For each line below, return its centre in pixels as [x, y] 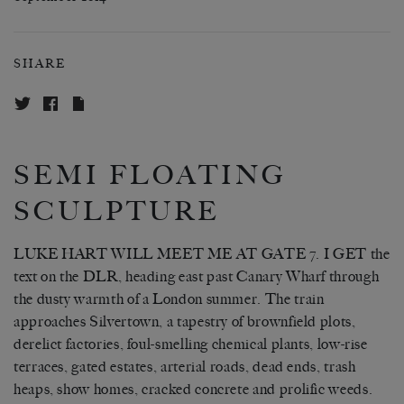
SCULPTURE [117, 212]
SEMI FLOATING [150, 176]
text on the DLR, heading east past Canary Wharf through [197, 277]
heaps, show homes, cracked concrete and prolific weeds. [193, 390]
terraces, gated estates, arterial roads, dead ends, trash [185, 367]
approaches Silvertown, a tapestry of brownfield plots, [185, 322]
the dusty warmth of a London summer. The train [169, 299]
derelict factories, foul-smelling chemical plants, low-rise [191, 344]
